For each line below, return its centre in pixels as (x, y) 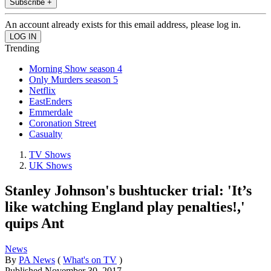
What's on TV (90, 260)
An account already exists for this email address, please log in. (123, 24)
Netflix (42, 90)
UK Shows (51, 165)
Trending (22, 48)
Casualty (46, 134)
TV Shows (50, 154)
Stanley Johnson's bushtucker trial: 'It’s (128, 191)
